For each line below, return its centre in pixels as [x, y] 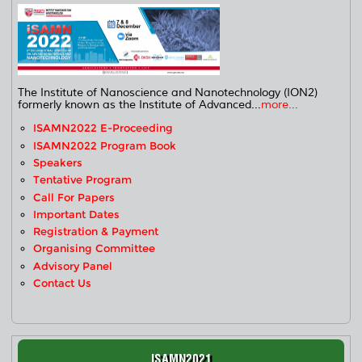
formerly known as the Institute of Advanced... [140, 105]
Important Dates [77, 214]
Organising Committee [95, 249]
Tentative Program [83, 180]
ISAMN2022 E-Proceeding [103, 128]
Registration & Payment [96, 232]
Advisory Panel [73, 266]
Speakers [58, 162]
